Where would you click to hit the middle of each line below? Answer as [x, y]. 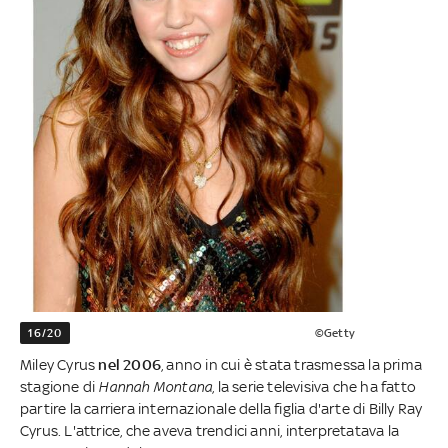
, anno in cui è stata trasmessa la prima [292, 364]
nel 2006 [128, 364]
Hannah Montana [154, 386]
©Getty [334, 332]
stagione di [58, 386]
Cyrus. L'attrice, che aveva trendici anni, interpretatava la [210, 430]
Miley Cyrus [58, 364]
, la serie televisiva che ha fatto [314, 386]
